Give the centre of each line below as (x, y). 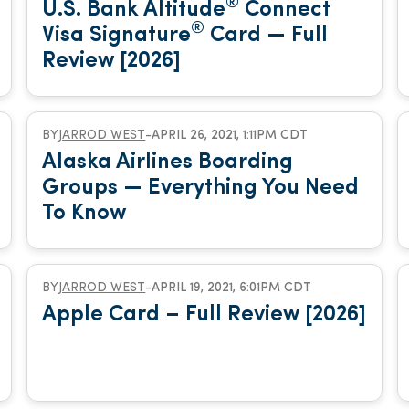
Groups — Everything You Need (201, 188)
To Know (85, 214)
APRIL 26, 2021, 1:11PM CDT (230, 136)
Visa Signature (117, 36)
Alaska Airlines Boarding (168, 163)
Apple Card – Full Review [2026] (204, 315)
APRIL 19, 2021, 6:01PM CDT (232, 288)
